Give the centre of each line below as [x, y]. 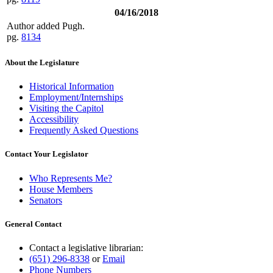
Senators [46, 200]
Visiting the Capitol [66, 108]
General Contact [33, 224]
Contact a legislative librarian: [86, 247]
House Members [61, 189]
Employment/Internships [76, 97]
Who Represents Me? [71, 178]
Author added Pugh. [46, 26]
